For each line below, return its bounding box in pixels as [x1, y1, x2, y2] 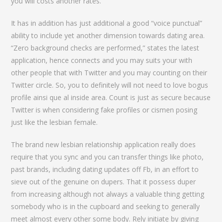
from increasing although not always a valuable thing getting [11, 189, 205, 199]
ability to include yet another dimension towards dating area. [11, 31, 205, 40]
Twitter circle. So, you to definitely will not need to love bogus [11, 80, 209, 90]
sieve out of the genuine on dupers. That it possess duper [11, 177, 196, 186]
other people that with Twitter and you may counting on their [11, 68, 208, 77]
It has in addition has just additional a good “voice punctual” [11, 18, 203, 28]
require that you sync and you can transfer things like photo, [11, 152, 204, 162]
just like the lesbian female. [11, 117, 98, 127]
